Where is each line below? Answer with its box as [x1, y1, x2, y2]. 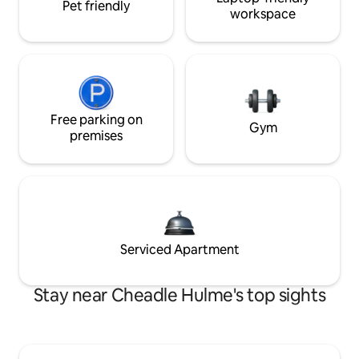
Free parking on [50, 111, 143, 128]
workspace [230, 5, 296, 22]
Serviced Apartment [119, 240, 240, 258]
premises [70, 127, 123, 144]
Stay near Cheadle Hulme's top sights [33, 283, 326, 307]
